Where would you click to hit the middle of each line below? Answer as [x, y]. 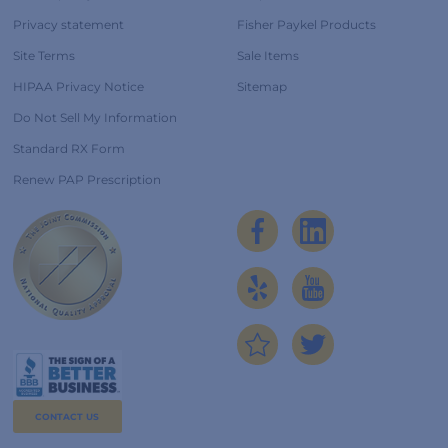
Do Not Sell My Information [94, 118]
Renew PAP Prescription [86, 180]
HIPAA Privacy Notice [78, 87]
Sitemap [261, 87]
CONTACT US [67, 416]
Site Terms [43, 56]
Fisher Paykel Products [306, 25]
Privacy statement [68, 25]
